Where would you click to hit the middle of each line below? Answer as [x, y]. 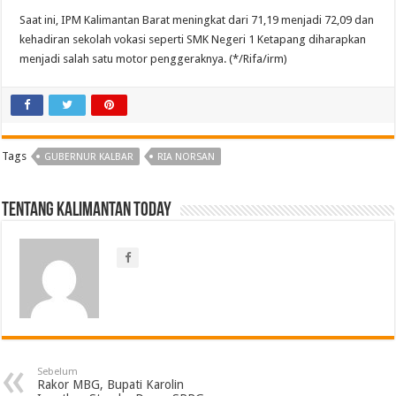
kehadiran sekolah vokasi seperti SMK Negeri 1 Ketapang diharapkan [193, 39]
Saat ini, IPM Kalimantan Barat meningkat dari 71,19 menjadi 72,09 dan [197, 19]
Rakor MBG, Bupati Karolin [111, 384]
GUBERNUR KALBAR [89, 156]
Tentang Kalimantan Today [87, 210]
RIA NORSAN [187, 156]
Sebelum [58, 371]
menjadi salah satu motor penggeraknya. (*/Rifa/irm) [154, 58]
